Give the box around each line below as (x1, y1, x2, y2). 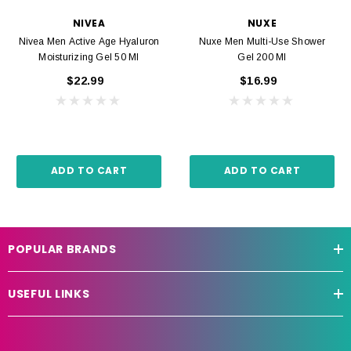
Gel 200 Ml (237, 51, 287, 63)
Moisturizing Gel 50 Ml (38, 51, 139, 63)
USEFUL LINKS (8, 285, 90, 302)
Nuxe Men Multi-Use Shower (198, 35, 326, 47)
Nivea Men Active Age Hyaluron (18, 35, 160, 47)
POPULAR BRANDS (8, 241, 117, 257)
